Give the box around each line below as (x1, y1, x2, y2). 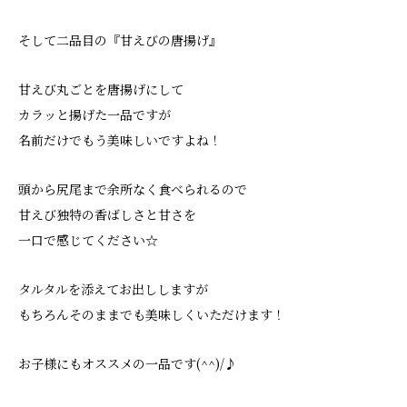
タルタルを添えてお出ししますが (18, 279, 208, 298)
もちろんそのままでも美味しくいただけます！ (18, 304, 285, 323)
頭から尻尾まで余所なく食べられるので (18, 179, 247, 198)
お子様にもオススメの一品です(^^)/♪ (18, 353, 237, 372)
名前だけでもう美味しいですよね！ (18, 130, 222, 149)
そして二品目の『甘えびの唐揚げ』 (18, 30, 222, 49)
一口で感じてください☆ (18, 230, 158, 249)
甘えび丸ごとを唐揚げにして (18, 79, 184, 98)
